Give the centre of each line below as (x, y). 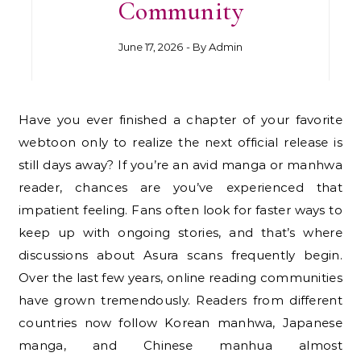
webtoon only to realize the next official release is (180, 142)
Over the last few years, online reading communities (180, 277)
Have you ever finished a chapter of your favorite (24, 119)
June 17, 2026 (150, 46)
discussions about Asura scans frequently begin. (180, 255)
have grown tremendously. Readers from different (180, 300)
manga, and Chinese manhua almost (180, 345)
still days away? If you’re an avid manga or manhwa (180, 164)
